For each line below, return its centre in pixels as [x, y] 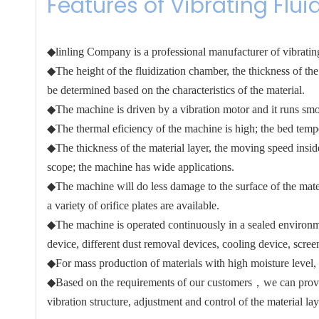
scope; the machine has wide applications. [141, 167]
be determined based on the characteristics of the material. [176, 90]
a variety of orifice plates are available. [133, 205]
